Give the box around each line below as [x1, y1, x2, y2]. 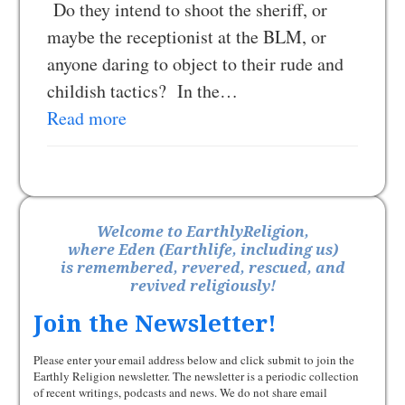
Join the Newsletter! [33, 310, 278, 337]
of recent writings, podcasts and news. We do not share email [33, 384, 328, 400]
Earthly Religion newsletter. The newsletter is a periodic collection [33, 368, 360, 384]
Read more [47, 106, 127, 130]
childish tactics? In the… [47, 79, 239, 103]
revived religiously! [129, 278, 276, 295]
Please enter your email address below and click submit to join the [33, 352, 355, 368]
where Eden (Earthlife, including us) [67, 241, 338, 259]
